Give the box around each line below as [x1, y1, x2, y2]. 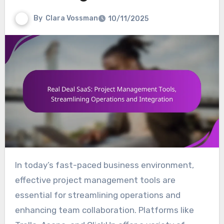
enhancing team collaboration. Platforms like [14, 205, 194, 215]
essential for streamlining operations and [14, 190, 180, 200]
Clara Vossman [45, 14, 98, 23]
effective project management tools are [14, 175, 175, 185]
